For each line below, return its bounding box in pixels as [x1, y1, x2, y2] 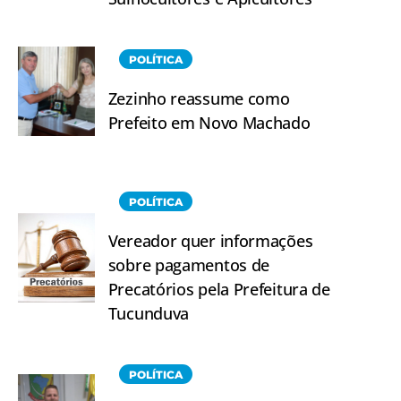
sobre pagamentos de [107, 253, 270, 276]
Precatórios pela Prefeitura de [107, 277, 330, 300]
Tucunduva [107, 302, 190, 324]
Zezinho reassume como [107, 87, 290, 109]
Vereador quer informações [107, 229, 313, 252]
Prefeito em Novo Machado [107, 111, 311, 133]
